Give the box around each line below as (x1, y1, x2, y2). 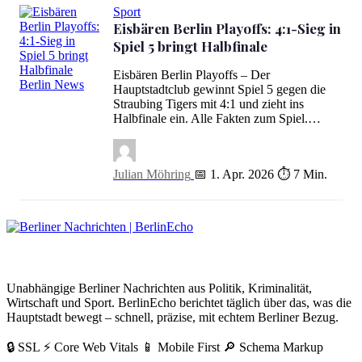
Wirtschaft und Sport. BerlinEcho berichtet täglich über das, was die (6, 296, 351, 309)
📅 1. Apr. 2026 (194, 167, 274, 181)
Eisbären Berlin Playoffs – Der (113, 68, 270, 82)
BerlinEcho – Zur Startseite (99, 242, 238, 257)
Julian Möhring (113, 167, 191, 181)
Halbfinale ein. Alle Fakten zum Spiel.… (113, 112, 321, 125)
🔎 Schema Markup (223, 340, 323, 354)
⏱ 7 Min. (277, 167, 327, 181)
